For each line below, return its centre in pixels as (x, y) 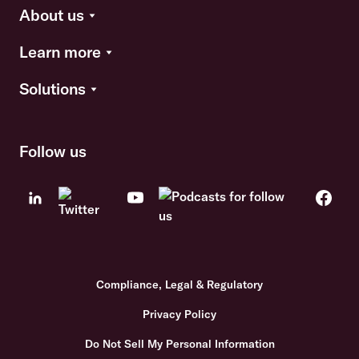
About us (52, 15)
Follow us (53, 151)
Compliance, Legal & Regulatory (179, 284)
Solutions (52, 89)
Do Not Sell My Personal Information (179, 344)
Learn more (60, 52)
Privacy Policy (179, 314)
